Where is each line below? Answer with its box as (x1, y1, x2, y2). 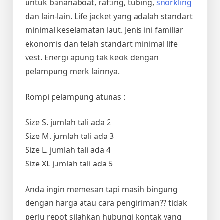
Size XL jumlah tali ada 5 (25, 158, 113, 169)
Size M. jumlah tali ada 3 (25, 130, 114, 141)
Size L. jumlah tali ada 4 (25, 144, 110, 155)
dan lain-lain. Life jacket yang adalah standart (25, 10, 192, 22)
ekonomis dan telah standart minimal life (25, 38, 178, 49)
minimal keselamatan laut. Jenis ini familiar (25, 24, 183, 35)
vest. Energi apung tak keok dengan (25, 52, 159, 63)
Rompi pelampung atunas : (25, 91, 125, 102)
